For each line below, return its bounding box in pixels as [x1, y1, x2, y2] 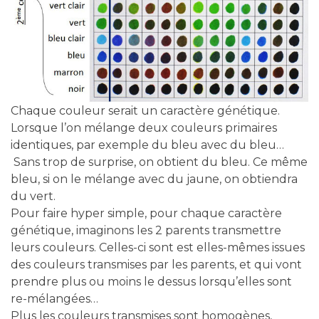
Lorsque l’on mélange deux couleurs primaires [11, 120, 277, 135]
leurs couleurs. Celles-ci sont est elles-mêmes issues [11, 240, 305, 254]
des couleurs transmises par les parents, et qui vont [11, 257, 302, 271]
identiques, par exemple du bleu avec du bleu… [11, 137, 284, 152]
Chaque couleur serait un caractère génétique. [11, 103, 280, 117]
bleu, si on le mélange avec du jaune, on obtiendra [11, 172, 298, 186]
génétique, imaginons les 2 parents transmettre [11, 223, 281, 237]
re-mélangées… [11, 291, 98, 305]
